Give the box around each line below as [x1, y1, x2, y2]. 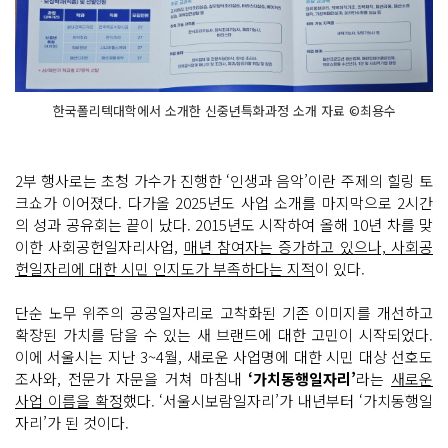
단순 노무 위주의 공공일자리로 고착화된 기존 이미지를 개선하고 [15, 302, 433, 324]
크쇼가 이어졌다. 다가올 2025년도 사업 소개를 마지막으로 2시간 [15, 192, 433, 214]
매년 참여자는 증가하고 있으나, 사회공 [183, 236, 434, 258]
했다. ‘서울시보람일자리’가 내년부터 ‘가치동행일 [122, 390, 434, 412]
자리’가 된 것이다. [15, 412, 129, 434]
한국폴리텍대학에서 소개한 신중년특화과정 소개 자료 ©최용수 [52, 101, 396, 121]
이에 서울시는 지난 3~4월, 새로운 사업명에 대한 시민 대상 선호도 [15, 346, 433, 368]
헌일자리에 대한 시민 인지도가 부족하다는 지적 [15, 258, 315, 280]
